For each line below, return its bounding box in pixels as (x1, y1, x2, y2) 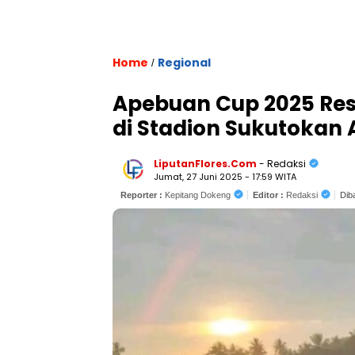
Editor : (253, 190, 286, 200)
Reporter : (120, 190, 165, 200)
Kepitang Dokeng (165, 190, 231, 200)
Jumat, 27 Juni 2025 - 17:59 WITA (154, 170, 296, 183)
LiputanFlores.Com (154, 157, 257, 170)
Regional (158, 55, 211, 71)
